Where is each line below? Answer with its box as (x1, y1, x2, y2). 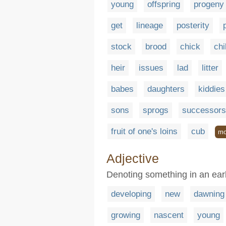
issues (139, 63, 163, 73)
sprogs (143, 105, 168, 115)
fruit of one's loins (111, 127, 178, 136)
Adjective (106, 151, 159, 165)
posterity (177, 21, 209, 30)
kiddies (198, 84, 225, 94)
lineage (136, 21, 163, 30)
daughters (147, 84, 185, 94)
